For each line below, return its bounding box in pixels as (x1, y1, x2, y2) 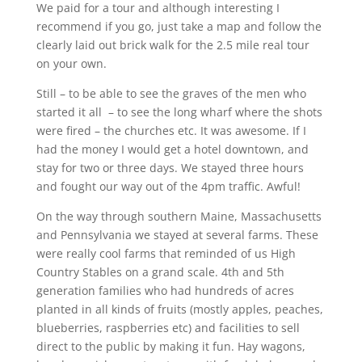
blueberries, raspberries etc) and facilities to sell (36, 319, 300, 335)
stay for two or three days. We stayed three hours (36, 159, 304, 175)
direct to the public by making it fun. (36, 338, 238, 354)
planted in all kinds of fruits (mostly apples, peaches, (36, 301, 323, 317)
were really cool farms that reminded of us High (36, 245, 296, 261)
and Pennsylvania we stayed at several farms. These (36, 226, 318, 242)
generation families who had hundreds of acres (36, 282, 294, 298)
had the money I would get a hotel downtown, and (36, 141, 309, 157)
